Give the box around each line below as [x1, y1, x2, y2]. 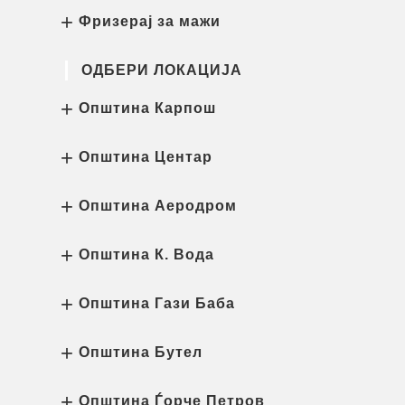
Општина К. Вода [79, 247, 214, 262]
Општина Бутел [79, 344, 202, 360]
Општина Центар [79, 149, 212, 165]
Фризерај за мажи [79, 14, 221, 29]
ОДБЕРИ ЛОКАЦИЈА [81, 62, 242, 78]
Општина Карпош [79, 100, 216, 116]
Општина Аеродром [79, 198, 237, 213]
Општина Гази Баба [79, 296, 235, 311]
